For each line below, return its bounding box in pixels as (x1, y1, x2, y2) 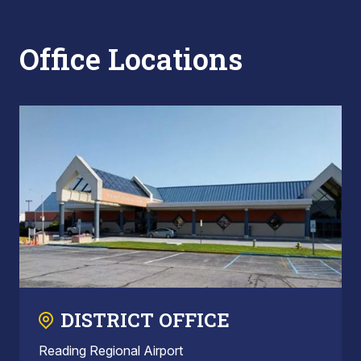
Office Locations (19, 39, 243, 78)
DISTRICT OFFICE (60, 306, 230, 333)
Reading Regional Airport (39, 342, 183, 359)
